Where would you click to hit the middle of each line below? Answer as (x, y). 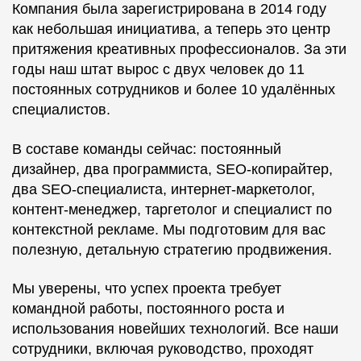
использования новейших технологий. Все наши (175, 329)
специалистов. (61, 110)
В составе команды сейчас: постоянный (147, 149)
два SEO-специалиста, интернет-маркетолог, (164, 189)
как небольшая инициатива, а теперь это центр (171, 29)
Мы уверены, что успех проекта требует (147, 288)
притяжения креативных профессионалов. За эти (179, 50)
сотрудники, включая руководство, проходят (163, 349)
